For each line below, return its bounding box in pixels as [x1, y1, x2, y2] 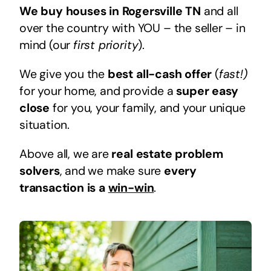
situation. [19, 117, 70, 132]
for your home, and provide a [19, 83, 177, 99]
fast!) [218, 66, 247, 82]
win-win [108, 180, 154, 195]
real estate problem [111, 146, 223, 162]
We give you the [19, 66, 108, 82]
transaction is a [19, 180, 108, 195]
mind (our [19, 37, 74, 53]
